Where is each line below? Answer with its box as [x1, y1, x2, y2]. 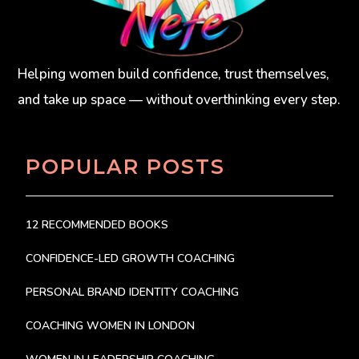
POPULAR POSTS [26, 155, 226, 179]
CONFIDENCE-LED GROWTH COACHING [26, 251, 236, 267]
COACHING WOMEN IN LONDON [26, 318, 196, 334]
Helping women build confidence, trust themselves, [17, 64, 329, 83]
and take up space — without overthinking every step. [17, 90, 341, 109]
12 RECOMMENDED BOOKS [26, 217, 169, 233]
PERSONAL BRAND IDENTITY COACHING [26, 284, 240, 301]
